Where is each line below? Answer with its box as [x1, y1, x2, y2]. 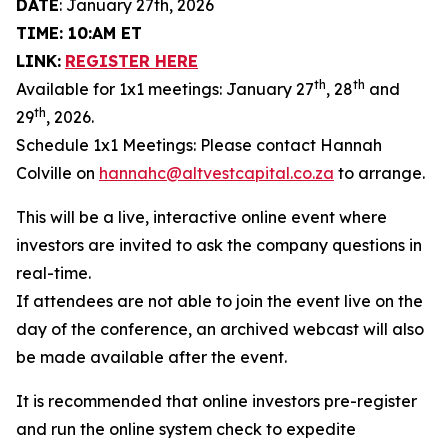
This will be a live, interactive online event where [16, 207, 387, 227]
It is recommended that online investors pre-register [16, 391, 417, 411]
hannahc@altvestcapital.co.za [99, 163, 334, 183]
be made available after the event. [16, 347, 287, 367]
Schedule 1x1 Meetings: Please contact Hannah [16, 135, 382, 155]
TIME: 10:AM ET [16, 23, 142, 43]
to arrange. [334, 163, 425, 183]
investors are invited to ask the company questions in [16, 235, 422, 255]
